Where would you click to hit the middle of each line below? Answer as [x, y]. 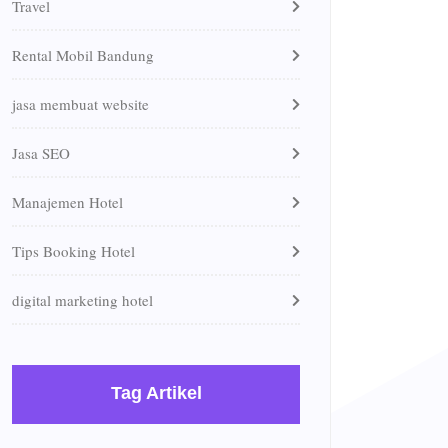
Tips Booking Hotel [73, 250]
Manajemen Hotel [67, 201]
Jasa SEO [41, 152]
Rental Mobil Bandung [83, 54]
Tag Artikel [156, 392]
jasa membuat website [80, 103]
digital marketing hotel [82, 299]
